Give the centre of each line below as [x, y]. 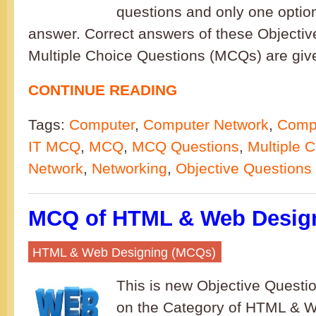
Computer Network [206, 124]
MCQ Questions [186, 146]
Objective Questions [244, 168]
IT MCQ [54, 146]
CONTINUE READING [103, 90]
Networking [129, 168]
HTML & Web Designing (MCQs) [124, 253]
